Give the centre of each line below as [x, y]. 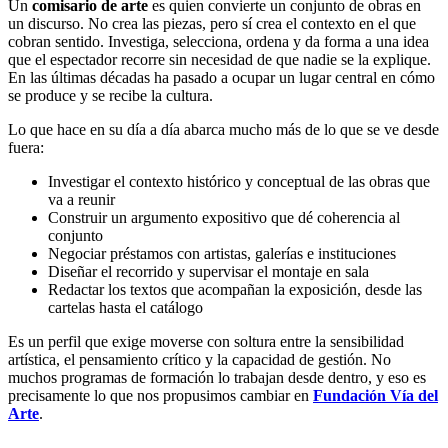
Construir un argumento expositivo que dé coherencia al [224, 217]
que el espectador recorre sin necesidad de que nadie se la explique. [219, 59]
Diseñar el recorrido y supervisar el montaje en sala [208, 271]
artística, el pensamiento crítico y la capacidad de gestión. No [199, 359]
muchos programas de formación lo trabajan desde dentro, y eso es [217, 377]
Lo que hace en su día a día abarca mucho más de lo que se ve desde [223, 129]
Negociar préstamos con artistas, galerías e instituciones [222, 253]
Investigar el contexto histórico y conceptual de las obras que [239, 181]
